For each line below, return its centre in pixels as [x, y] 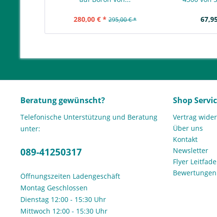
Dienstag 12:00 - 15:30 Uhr [63, 199]
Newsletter [191, 150]
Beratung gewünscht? [63, 100]
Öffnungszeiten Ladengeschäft [70, 176]
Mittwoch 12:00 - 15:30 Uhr [64, 211]
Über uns [188, 128]
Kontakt [185, 139]
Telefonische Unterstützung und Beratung [89, 117]
